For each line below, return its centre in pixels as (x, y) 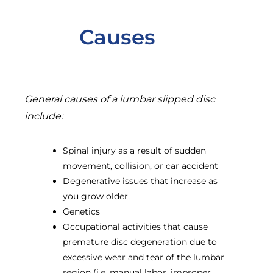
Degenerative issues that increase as (140, 181)
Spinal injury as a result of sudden (135, 150)
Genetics (82, 211)
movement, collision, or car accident (141, 165)
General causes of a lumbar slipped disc (120, 99)
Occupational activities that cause (136, 226)
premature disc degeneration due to (140, 242)
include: (44, 116)
